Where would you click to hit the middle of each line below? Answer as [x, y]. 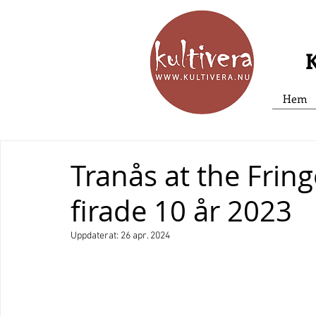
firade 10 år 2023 [181, 211]
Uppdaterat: [96, 236]
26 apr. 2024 [145, 236]
